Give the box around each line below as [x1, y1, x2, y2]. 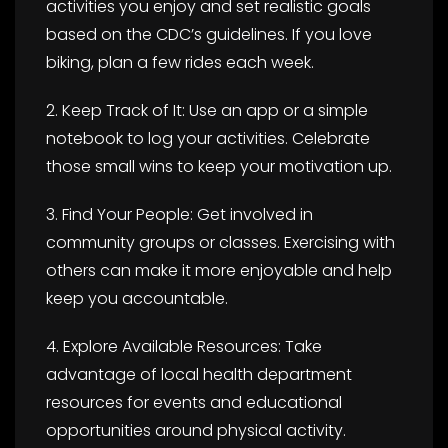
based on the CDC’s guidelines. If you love [46, 22, 372, 46]
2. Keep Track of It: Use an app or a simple [46, 98, 368, 122]
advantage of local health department [46, 362, 352, 386]
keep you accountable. [46, 286, 228, 310]
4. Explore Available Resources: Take [46, 334, 322, 358]
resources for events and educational [46, 390, 342, 414]
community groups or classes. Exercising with [46, 230, 395, 254]
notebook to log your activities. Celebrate [46, 126, 370, 150]
